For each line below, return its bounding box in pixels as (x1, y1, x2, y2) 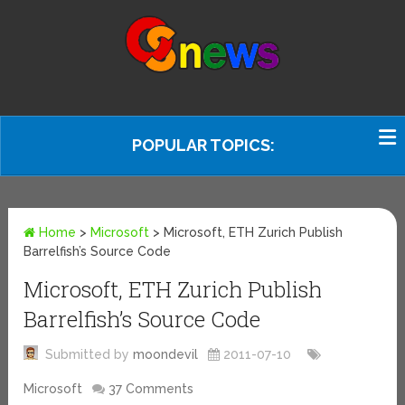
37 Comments (108, 381, 194, 397)
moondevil (133, 347, 199, 363)
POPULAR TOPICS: (132, 136, 275, 155)
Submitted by (38, 347, 134, 363)
